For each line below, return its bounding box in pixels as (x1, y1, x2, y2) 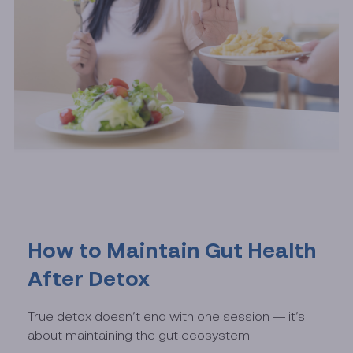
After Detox (28, 266, 150, 292)
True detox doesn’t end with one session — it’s (28, 308, 306, 323)
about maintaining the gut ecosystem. (28, 327, 253, 342)
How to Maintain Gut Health (28, 237, 318, 263)
